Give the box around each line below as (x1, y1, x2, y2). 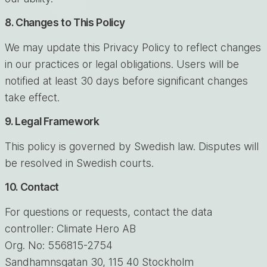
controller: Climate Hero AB (5, 222, 136, 235)
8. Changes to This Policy (5, 15, 125, 29)
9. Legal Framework (5, 114, 100, 128)
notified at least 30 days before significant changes (5, 74, 248, 87)
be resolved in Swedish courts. (5, 156, 154, 169)
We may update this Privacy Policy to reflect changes (5, 41, 261, 54)
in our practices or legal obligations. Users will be (5, 57, 239, 70)
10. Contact (5, 180, 60, 193)
